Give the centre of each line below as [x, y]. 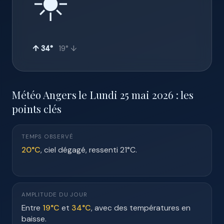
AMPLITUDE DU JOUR [54, 195]
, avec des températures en [141, 208]
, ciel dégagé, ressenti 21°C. [89, 150]
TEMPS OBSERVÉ [47, 137]
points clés [37, 108]
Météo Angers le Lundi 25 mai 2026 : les [103, 94]
